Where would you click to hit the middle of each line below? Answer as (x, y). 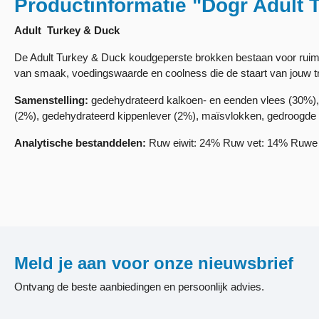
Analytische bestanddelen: (80, 142)
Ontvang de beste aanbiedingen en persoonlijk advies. (139, 287)
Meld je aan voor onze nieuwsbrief (154, 263)
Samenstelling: (53, 100)
